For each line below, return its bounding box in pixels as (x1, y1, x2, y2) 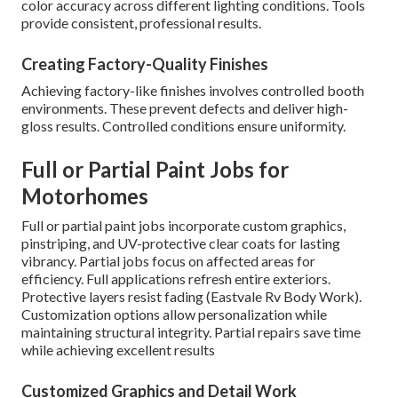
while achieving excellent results (21, 341, 215, 359)
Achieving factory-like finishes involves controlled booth (21, 82, 364, 99)
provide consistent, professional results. (21, 14, 261, 32)
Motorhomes (21, 183, 148, 210)
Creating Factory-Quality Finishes (21, 54, 268, 75)
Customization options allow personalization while (21, 306, 327, 323)
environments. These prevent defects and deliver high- (21, 99, 348, 117)
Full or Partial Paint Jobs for (21, 156, 289, 183)
